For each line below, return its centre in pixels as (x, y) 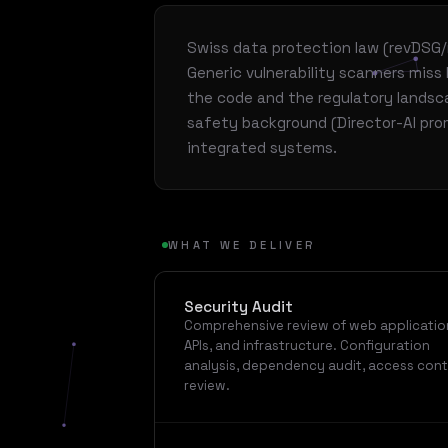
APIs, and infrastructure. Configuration (306, 346)
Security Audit (238, 307)
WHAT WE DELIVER (242, 244)
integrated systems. (262, 147)
